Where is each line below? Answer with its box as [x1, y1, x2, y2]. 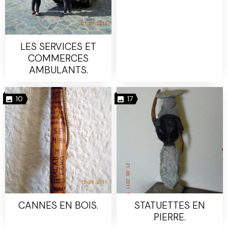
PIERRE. [154, 210, 186, 223]
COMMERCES [28, 51, 89, 65]
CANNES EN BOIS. [18, 198, 98, 212]
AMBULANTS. [28, 63, 88, 76]
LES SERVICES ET [20, 40, 96, 53]
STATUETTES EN [134, 198, 205, 212]
